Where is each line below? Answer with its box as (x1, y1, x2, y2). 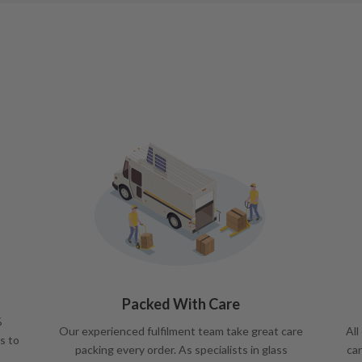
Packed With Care (122, 294, 240, 313)
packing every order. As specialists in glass (74, 342, 288, 356)
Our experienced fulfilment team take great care (59, 323, 303, 338)
